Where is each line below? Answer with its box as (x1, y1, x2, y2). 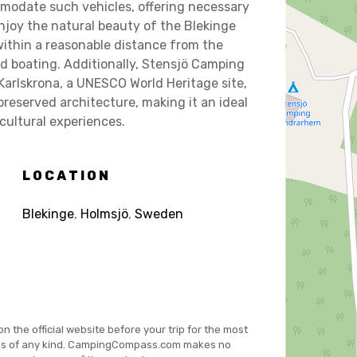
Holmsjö (80, 206, 128, 222)
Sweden (134, 206, 183, 222)
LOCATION (22, 167, 112, 183)
